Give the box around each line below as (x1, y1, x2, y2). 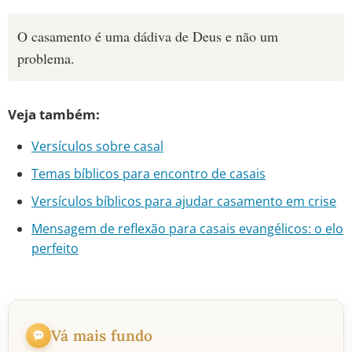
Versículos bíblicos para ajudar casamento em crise (31, 192, 336, 210)
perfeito (31, 240, 79, 257)
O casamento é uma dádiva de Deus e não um (17, 27, 278, 46)
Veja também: (8, 105, 100, 123)
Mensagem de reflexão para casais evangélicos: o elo (31, 220, 343, 237)
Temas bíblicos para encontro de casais (31, 165, 266, 182)
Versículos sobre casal (31, 137, 163, 155)
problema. (17, 49, 75, 68)
